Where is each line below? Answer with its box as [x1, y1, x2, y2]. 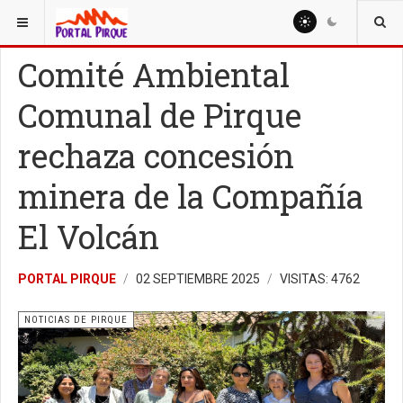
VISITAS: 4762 [280, 272, 360, 286]
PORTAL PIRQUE [18, 272, 116, 286]
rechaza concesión [18, 134, 294, 177]
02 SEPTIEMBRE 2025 [136, 272, 263, 286]
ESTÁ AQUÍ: [12, 11, 74, 23]
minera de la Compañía [18, 175, 363, 218]
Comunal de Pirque [18, 94, 301, 137]
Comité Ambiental [18, 53, 290, 96]
